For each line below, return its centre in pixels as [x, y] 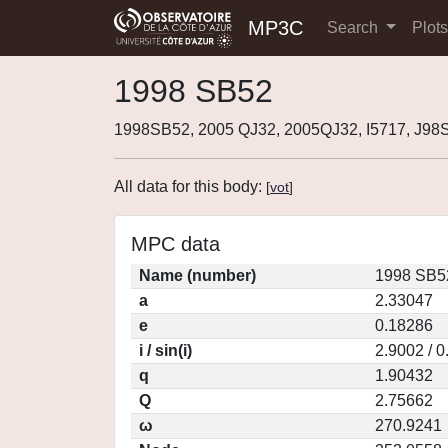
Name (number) [197, 275]
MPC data [175, 244]
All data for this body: [190, 186]
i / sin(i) [165, 350]
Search [354, 27]
